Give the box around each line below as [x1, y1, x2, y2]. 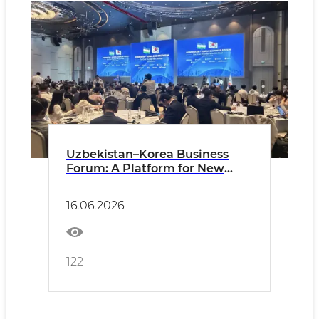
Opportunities [66, 190, 149, 204]
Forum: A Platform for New [66, 162, 224, 175]
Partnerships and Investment [66, 176, 239, 189]
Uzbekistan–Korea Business [66, 147, 229, 161]
